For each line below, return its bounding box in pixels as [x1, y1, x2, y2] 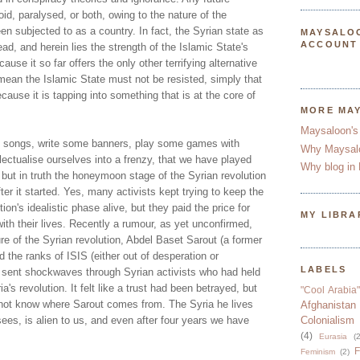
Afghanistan [301, 299, 356, 312]
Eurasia [318, 332, 347, 342]
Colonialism [301, 314, 354, 327]
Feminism [301, 347, 335, 357]
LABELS [301, 264, 347, 275]
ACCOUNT [301, 39, 358, 49]
